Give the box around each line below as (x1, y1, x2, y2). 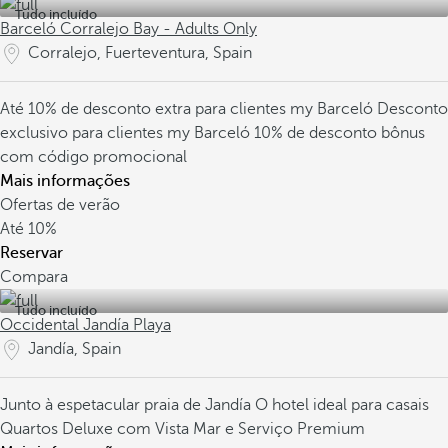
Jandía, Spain (28, 340, 121, 358)
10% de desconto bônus (254, 124, 425, 142)
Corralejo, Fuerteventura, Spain (28, 44, 252, 62)
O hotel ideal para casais (255, 396, 429, 414)
